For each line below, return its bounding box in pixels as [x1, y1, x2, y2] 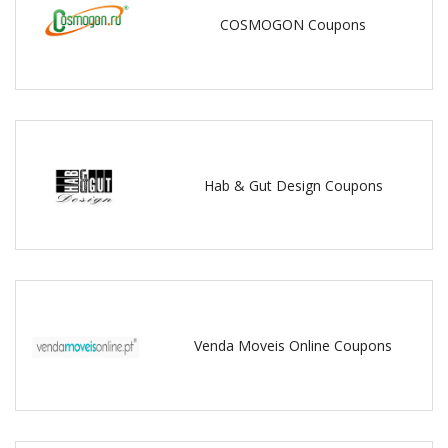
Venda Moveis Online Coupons [194, 336, 393, 356]
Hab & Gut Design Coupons [203, 175, 383, 195]
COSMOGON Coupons [220, 14, 367, 34]
